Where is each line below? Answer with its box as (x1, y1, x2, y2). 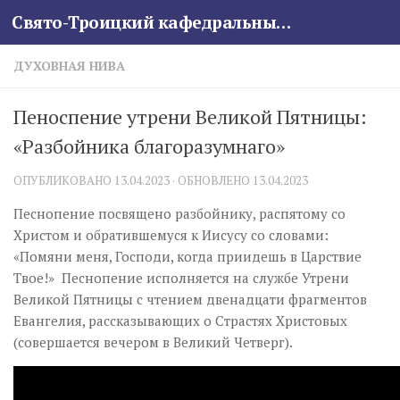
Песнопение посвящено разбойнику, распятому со (13, 204, 346, 222)
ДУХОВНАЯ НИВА (13, 57, 125, 74)
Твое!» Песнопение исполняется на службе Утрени (13, 269, 349, 287)
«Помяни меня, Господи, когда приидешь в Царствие (13, 247, 362, 265)
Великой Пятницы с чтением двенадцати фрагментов (13, 290, 367, 308)
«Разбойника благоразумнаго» (13, 133, 285, 159)
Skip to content (24, 17, 128, 37)
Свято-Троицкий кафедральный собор (276, 11, 291, 33)
